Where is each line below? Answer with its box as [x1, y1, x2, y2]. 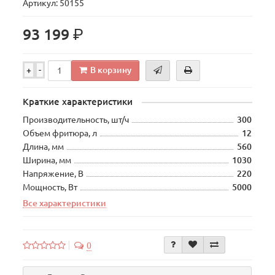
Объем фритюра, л [23, 128, 98, 139]
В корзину [90, 64, 132, 75]
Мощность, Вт [23, 182, 78, 193]
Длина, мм [23, 142, 64, 152]
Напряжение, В [23, 169, 84, 179]
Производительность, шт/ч [23, 115, 130, 125]
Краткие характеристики [23, 96, 133, 107]
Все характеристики [23, 198, 107, 209]
